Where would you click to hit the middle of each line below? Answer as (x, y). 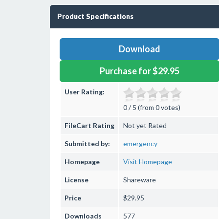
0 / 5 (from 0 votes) (152, 107)
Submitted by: (87, 143)
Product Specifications (95, 16)
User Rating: (85, 92)
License (77, 180)
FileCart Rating (89, 125)
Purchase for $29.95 (139, 71)
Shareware (140, 180)
